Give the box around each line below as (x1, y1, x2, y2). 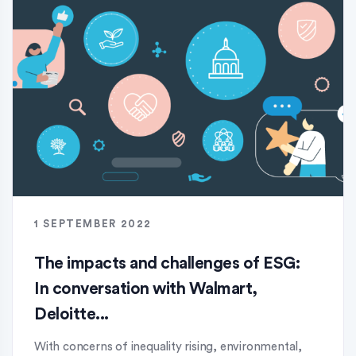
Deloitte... (34, 306, 109, 323)
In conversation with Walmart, (34, 281, 257, 297)
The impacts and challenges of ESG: (34, 255, 300, 272)
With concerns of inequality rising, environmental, (34, 341, 302, 353)
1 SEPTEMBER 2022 (34, 219, 153, 229)
